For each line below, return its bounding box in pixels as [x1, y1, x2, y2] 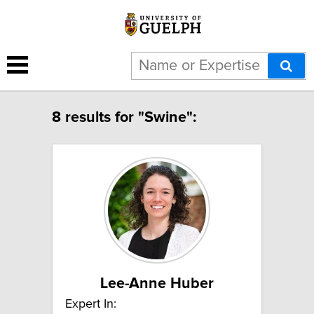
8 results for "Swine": [52, 109, 196, 125]
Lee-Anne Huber [100, 275, 214, 292]
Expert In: [65, 297, 116, 310]
